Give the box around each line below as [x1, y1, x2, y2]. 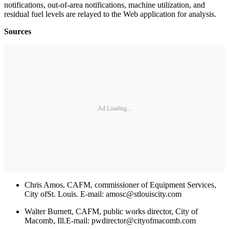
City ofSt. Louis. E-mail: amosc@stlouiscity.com [25, 190, 181, 199]
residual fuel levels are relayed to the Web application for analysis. [4, 10, 216, 19]
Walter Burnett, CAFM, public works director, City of [25, 207, 198, 216]
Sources [4, 27, 31, 36]
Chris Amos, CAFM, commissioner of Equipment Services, [25, 180, 216, 190]
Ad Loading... [98, 104, 131, 112]
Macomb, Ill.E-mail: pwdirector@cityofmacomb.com [25, 216, 196, 225]
